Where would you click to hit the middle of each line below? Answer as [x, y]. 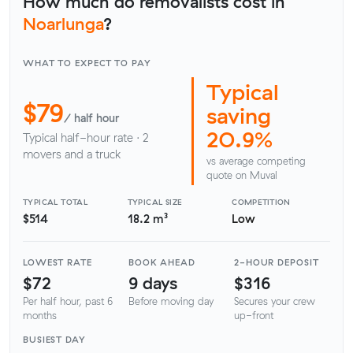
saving [239, 116]
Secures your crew [275, 301]
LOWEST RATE [58, 263]
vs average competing [256, 160]
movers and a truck [72, 155]
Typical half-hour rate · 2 [86, 138]
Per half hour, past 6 [68, 301]
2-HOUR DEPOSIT [277, 263]
